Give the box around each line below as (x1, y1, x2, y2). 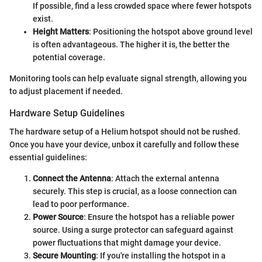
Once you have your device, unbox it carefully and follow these (9, 140, 239, 150)
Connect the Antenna (33, 174, 111, 184)
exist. (33, 14, 53, 23)
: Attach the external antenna (111, 174, 219, 184)
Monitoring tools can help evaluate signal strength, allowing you (9, 74, 247, 83)
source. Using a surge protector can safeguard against (33, 225, 233, 235)
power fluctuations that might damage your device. (33, 238, 221, 248)
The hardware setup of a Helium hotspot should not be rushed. (9, 127, 240, 137)
